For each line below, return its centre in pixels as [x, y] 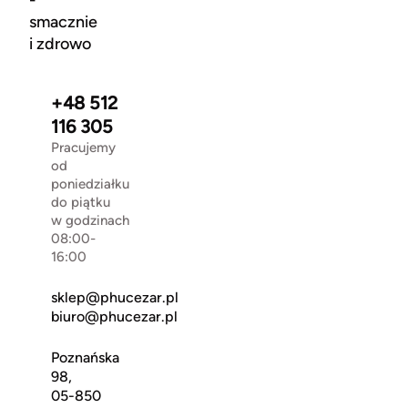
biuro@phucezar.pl [114, 316]
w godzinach [90, 220]
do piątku [81, 202]
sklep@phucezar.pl [115, 297]
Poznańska [85, 357]
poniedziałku [90, 184]
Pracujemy [83, 148]
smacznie [63, 22]
